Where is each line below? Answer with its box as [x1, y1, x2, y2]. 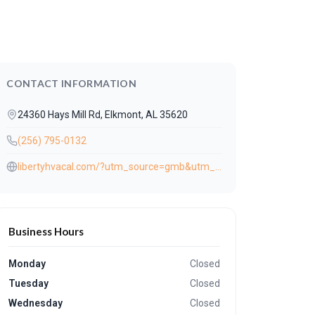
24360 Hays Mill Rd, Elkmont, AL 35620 [18, 109, 188, 120]
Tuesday [8, 278, 49, 289]
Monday [8, 258, 46, 269]
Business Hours [8, 225, 84, 238]
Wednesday [8, 297, 63, 309]
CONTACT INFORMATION [6, 77, 136, 89]
